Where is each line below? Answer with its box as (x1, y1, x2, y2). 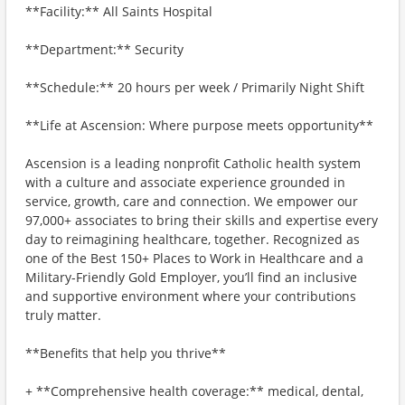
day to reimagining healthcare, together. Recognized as (25, 231, 360, 248)
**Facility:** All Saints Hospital (25, 3, 212, 20)
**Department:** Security (25, 41, 184, 58)
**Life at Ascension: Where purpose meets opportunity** (25, 117, 373, 134)
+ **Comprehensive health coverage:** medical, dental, (25, 382, 363, 400)
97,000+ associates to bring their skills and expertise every (25, 212, 378, 229)
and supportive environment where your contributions (25, 287, 356, 305)
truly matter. (25, 306, 101, 324)
